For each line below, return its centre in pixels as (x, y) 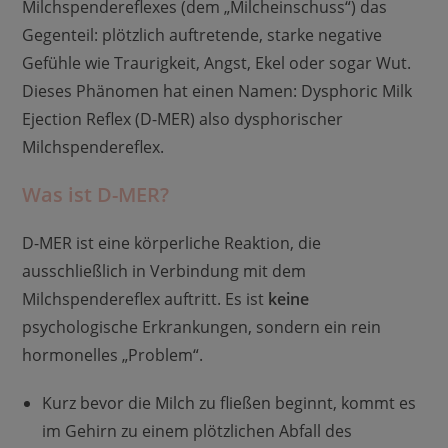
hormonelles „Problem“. (113, 355)
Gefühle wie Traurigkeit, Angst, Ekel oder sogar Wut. (217, 63)
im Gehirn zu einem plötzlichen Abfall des (197, 431)
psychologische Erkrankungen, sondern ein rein (202, 327)
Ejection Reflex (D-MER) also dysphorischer (183, 119)
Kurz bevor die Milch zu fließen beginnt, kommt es (229, 403)
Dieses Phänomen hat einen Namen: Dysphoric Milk (217, 91)
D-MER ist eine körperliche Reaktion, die (172, 243)
